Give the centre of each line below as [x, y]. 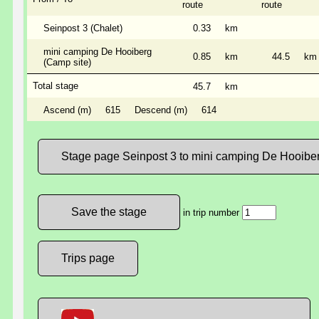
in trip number [211, 212]
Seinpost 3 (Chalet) [83, 28]
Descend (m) [161, 110]
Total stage [56, 85]
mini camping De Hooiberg [98, 51]
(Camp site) [67, 62]
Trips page [88, 258]
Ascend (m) [67, 110]
